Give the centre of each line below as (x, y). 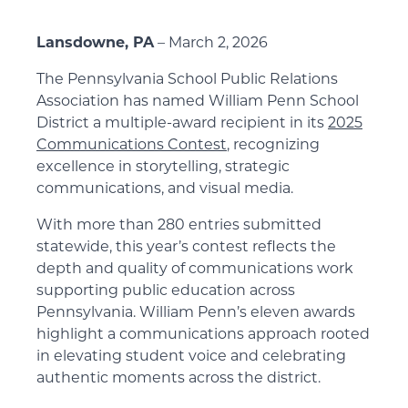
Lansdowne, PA (95, 44)
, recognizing (273, 146)
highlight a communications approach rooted (203, 335)
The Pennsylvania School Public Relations (187, 80)
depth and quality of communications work (195, 270)
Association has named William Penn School (198, 102)
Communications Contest (132, 146)
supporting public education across (166, 291)
